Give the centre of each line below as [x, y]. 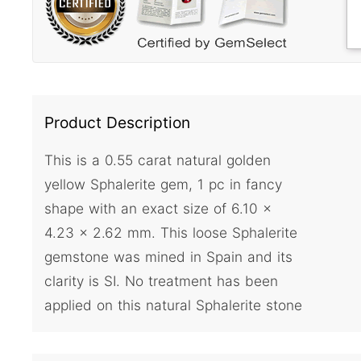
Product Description [117, 122]
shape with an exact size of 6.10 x [158, 209]
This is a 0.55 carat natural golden [158, 160]
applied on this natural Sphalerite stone [173, 305]
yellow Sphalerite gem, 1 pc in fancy [163, 185]
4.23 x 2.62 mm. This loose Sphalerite [171, 233]
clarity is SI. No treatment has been [161, 281]
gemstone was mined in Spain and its [168, 257]
